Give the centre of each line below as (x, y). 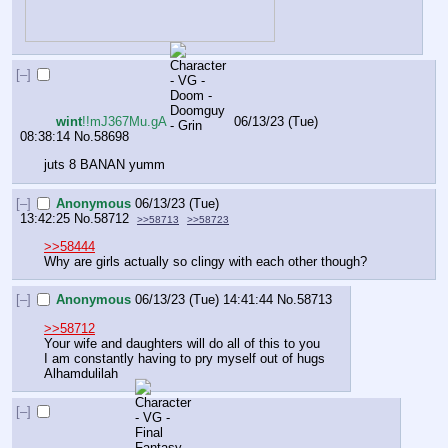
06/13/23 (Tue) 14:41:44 (204, 300)
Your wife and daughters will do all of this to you (182, 343)
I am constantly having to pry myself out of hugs (184, 358)
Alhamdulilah (81, 373)
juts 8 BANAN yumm (104, 164)
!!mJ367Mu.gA (124, 121)
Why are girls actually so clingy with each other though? (205, 261)
